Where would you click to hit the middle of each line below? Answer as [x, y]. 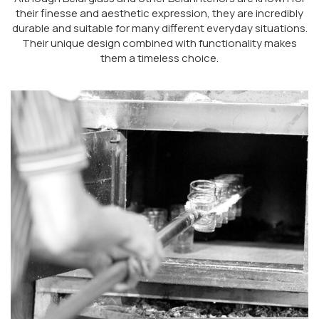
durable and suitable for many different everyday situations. [159, 28]
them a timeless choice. [159, 58]
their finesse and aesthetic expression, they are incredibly [159, 14]
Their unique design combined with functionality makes [159, 43]
